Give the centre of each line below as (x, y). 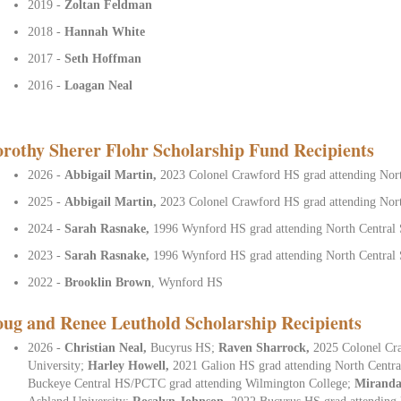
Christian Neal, (108, 347)
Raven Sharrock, (266, 347)
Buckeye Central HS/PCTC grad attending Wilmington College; (192, 383)
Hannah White (105, 31)
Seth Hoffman (103, 58)
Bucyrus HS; (185, 347)
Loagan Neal (99, 85)
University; (58, 365)
